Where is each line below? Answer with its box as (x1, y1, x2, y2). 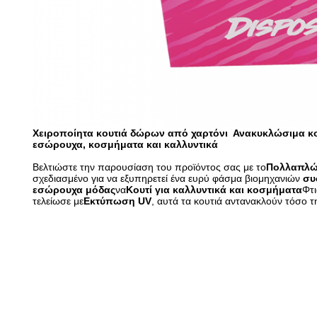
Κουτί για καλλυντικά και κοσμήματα (126, 184, 302, 195)
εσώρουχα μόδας (33, 184, 115, 195)
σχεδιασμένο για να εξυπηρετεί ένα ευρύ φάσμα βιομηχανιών (33, 173, 303, 184)
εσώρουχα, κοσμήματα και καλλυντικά (33, 139, 218, 150)
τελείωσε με (33, 195, 83, 207)
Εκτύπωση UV (83, 195, 151, 207)
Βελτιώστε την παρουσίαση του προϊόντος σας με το (33, 161, 266, 173)
